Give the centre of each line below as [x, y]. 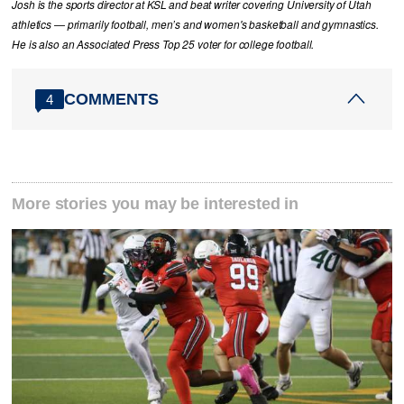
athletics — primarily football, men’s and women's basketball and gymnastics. [195, 25]
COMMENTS [112, 99]
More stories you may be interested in [156, 203]
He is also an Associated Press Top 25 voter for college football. [163, 45]
